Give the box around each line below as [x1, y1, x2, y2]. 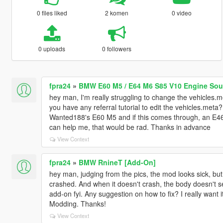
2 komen [105, 8, 129, 17]
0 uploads [38, 44, 66, 53]
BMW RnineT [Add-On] [78, 157, 156, 167]
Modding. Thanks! [49, 198, 106, 209]
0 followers [102, 44, 132, 53]
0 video [172, 8, 192, 17]
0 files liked [36, 8, 67, 17]
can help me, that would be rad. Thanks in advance [49, 121, 211, 132]
